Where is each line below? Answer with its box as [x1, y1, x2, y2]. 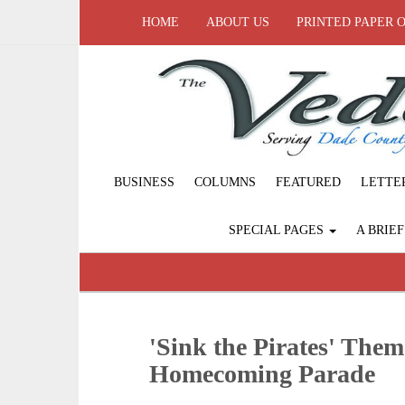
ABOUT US [206, 15, 269, 29]
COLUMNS [194, 175, 256, 190]
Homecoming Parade [149, 360, 376, 389]
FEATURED [276, 175, 341, 190]
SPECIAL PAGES [228, 223, 327, 238]
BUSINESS [114, 175, 174, 190]
